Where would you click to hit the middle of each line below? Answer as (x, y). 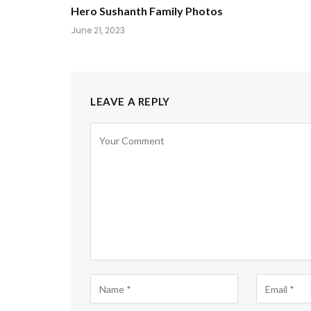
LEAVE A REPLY (130, 102)
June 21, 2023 (98, 31)
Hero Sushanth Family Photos (147, 11)
